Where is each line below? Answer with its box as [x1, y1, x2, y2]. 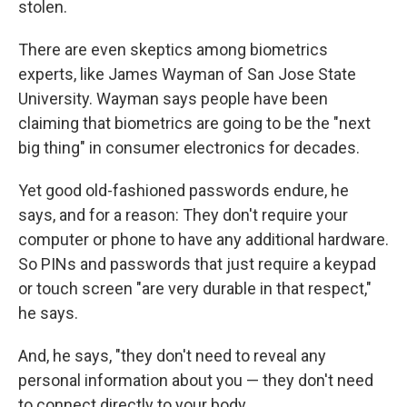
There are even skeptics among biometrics [18, 39, 328, 59]
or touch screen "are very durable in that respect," [18, 278, 372, 298]
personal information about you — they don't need [18, 370, 373, 390]
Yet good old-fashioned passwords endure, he [18, 180, 349, 200]
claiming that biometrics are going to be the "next [18, 113, 371, 133]
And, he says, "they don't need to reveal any [18, 345, 326, 365]
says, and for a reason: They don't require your [18, 204, 348, 224]
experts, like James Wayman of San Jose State [18, 64, 356, 84]
